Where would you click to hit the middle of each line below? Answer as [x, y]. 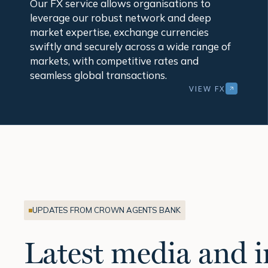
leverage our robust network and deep [121, 18]
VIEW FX [207, 88]
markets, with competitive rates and [114, 61]
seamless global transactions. [98, 75]
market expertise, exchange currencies [119, 32]
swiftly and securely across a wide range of [130, 47]
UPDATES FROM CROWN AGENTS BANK [106, 210]
